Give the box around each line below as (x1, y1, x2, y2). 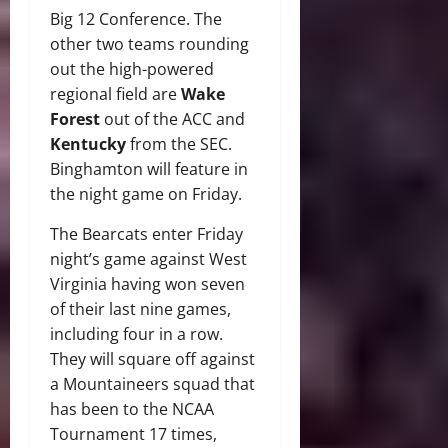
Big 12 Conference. (50, 7, 194, 30)
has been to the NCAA (50, 397, 214, 420)
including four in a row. (50, 322, 223, 345)
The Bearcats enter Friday (50, 222, 243, 245)
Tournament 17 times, (50, 422, 217, 445)
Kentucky (50, 132, 126, 155)
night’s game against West (50, 247, 247, 270)
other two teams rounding (50, 32, 249, 55)
